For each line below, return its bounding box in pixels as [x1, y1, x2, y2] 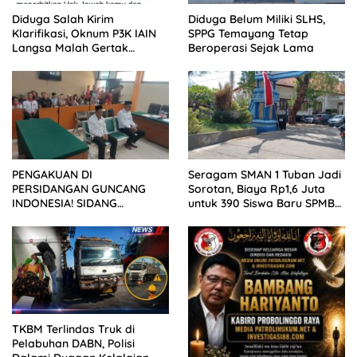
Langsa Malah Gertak [12, 41, 128, 56]
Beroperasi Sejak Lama [188, 41, 314, 56]
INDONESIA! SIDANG [12, 195, 117, 210]
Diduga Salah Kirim [12, 12, 114, 27]
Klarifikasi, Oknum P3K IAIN [12, 26, 156, 41]
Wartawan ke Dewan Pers [12, 55, 150, 70]
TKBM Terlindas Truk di [12, 322, 135, 337]
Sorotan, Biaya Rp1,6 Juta [188, 181, 325, 196]
